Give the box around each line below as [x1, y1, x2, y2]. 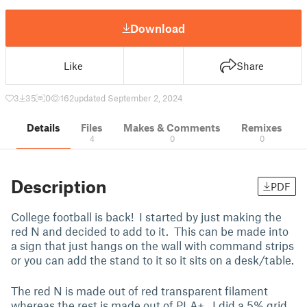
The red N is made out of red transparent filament [11, 284, 268, 297]
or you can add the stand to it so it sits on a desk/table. [11, 253, 294, 267]
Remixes [241, 121, 282, 134]
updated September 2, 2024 [74, 93, 183, 103]
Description [11, 176, 106, 197]
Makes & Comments [123, 121, 221, 134]
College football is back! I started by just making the [11, 210, 282, 223]
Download [130, 21, 185, 35]
